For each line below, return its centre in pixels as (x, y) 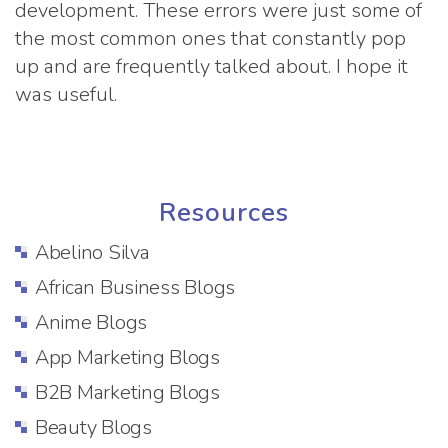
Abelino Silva (92, 252)
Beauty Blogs (93, 427)
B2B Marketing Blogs (127, 392)
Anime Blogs (91, 322)
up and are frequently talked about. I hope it (211, 66)
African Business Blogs (135, 287)
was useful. (66, 94)
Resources (224, 212)
